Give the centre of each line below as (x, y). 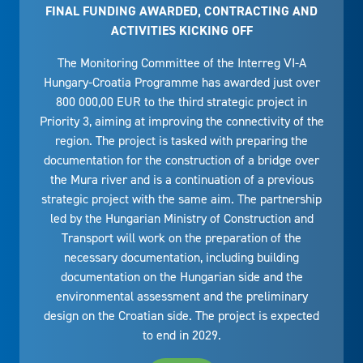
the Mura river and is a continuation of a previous (181, 180)
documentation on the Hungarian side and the (181, 277)
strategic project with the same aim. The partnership (181, 199)
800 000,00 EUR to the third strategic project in (181, 102)
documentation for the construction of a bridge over (181, 160)
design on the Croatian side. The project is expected (181, 316)
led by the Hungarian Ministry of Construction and (181, 219)
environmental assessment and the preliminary (181, 297)
